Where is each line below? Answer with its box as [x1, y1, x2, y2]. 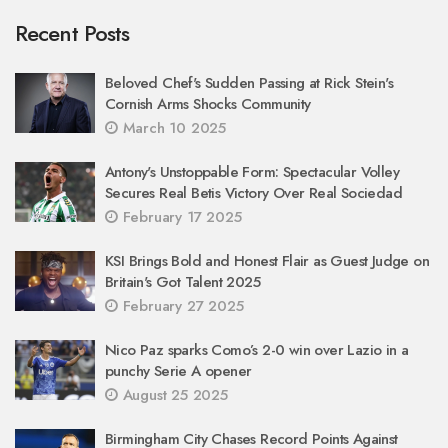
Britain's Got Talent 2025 [105, 270, 260, 293]
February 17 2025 [117, 205, 242, 228]
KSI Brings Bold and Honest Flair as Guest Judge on [105, 249, 429, 272]
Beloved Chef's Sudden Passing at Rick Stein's [105, 71, 393, 94]
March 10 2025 [117, 116, 227, 139]
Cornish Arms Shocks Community [105, 92, 311, 115]
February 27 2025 [117, 294, 244, 317]
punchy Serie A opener [105, 359, 252, 382]
